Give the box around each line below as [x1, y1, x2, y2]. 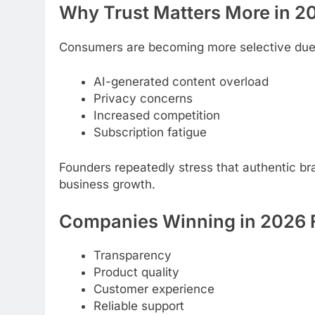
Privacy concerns [93, 91, 193, 106]
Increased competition [93, 108, 220, 123]
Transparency [93, 248, 172, 263]
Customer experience [93, 282, 214, 297]
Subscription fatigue [93, 125, 207, 140]
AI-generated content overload [93, 75, 269, 89]
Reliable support [93, 299, 184, 314]
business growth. [59, 176, 155, 191]
